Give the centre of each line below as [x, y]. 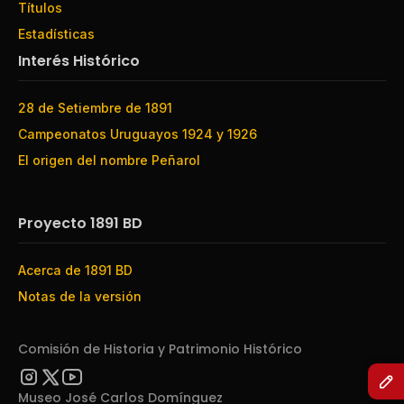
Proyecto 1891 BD [80, 224]
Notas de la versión [80, 297]
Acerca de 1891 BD [75, 271]
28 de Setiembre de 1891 [95, 108]
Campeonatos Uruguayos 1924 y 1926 [138, 134]
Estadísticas [56, 34]
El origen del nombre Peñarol [109, 161]
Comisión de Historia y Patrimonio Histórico [160, 349]
